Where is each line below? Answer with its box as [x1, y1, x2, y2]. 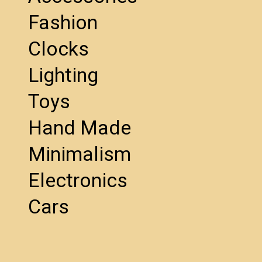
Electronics [28, 168, 127, 192]
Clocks [28, 36, 89, 60]
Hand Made [28, 115, 131, 139]
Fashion [28, 10, 98, 34]
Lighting [28, 63, 98, 87]
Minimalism [28, 142, 131, 166]
